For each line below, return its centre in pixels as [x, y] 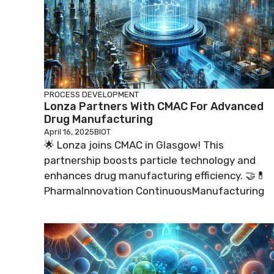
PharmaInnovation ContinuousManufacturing [154, 191]
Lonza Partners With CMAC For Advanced [154, 106]
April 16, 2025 [69, 131]
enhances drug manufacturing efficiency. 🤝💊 [155, 175]
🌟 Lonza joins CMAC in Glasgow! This [134, 145]
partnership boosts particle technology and [150, 160]
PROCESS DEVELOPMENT [91, 94]
